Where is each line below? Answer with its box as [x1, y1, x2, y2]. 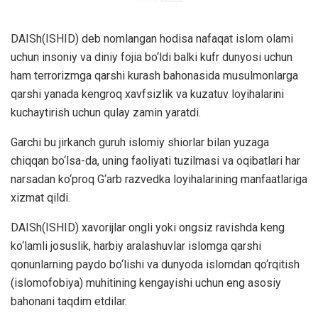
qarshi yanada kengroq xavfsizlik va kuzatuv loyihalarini [11, 87, 284, 102]
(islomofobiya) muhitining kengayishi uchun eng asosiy [11, 276, 281, 290]
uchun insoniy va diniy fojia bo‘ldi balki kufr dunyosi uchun [11, 50, 292, 65]
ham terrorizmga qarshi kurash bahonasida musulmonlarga [11, 69, 298, 83]
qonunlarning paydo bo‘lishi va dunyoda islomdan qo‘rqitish [11, 258, 300, 272]
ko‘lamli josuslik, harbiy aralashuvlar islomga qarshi [11, 239, 261, 253]
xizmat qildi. [11, 191, 70, 205]
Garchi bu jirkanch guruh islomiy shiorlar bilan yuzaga [11, 136, 269, 150]
